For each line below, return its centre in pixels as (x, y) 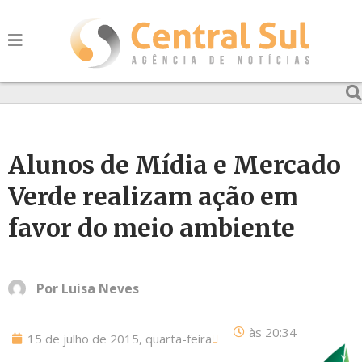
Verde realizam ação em (153, 196)
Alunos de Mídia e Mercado (175, 165)
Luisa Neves (100, 288)
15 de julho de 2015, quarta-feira (120, 339)
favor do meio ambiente (152, 228)
